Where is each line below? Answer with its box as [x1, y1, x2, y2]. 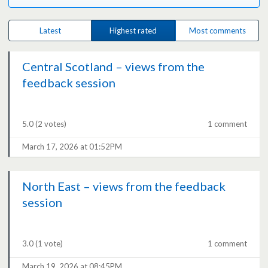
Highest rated [109, 26, 157, 36]
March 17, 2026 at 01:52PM [22, 142, 123, 152]
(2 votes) [35, 119, 67, 129]
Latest [39, 26, 61, 36]
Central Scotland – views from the [22, 59, 205, 74]
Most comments [188, 26, 246, 36]
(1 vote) [35, 239, 63, 249]
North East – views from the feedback [22, 179, 226, 194]
